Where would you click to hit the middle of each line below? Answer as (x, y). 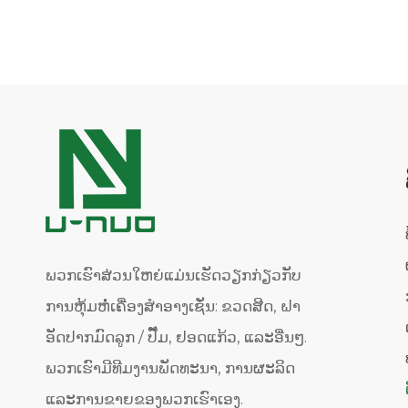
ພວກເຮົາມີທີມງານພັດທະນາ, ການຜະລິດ (170, 368)
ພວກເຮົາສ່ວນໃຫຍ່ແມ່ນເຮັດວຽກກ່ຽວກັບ (173, 275)
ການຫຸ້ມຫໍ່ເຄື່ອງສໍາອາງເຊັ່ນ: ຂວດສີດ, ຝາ (173, 306)
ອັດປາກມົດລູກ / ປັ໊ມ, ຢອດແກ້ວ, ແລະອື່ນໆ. (176, 337)
